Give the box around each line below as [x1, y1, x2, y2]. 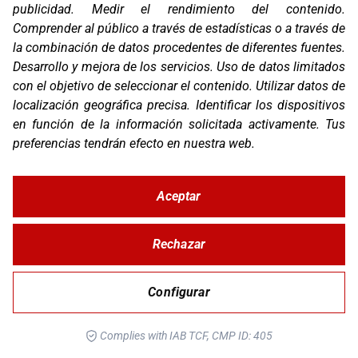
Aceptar [157, 189, 201, 204]
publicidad [13, 2, 71, 17]
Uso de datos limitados [217, 59, 346, 74]
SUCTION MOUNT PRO [124, 67, 234, 81]
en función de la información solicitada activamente [13, 117, 316, 132]
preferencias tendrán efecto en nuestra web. [13, 136, 255, 151]
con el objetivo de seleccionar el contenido [13, 78, 249, 93]
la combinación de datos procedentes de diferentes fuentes [13, 40, 342, 55]
